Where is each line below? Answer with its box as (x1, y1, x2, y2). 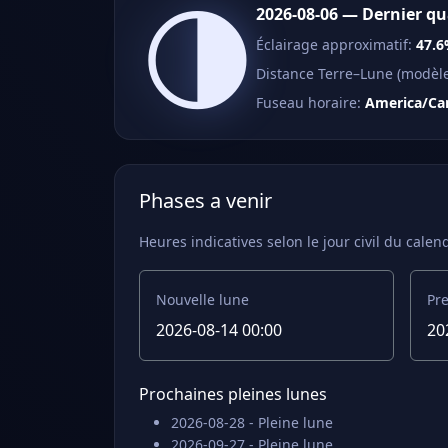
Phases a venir (139, 187, 272, 214)
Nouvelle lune (156, 290, 249, 309)
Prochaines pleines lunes (139, 383, 327, 405)
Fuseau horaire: (256, 93, 365, 112)
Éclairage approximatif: (256, 35, 416, 54)
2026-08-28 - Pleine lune (171, 413, 333, 432)
